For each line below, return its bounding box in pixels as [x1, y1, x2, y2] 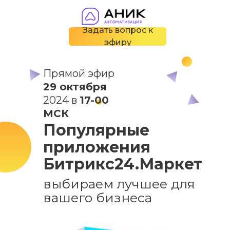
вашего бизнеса [43, 190, 152, 205]
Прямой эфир [43, 67, 114, 80]
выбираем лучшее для [43, 176, 195, 191]
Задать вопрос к [82, 25, 153, 35]
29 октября [43, 81, 107, 93]
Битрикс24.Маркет [43, 155, 202, 174]
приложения [43, 138, 150, 157]
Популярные [43, 121, 149, 140]
